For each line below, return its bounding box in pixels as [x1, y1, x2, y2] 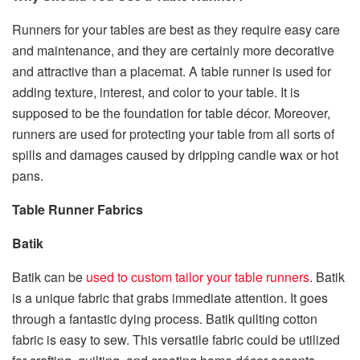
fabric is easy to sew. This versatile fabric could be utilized [12, 330, 340, 350]
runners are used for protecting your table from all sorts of [12, 125, 334, 144]
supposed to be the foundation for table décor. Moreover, [12, 104, 330, 123]
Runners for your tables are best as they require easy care [12, 20, 340, 39]
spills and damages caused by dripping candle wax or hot [12, 145, 338, 165]
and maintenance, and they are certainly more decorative [12, 41, 334, 60]
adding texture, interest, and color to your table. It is [12, 83, 300, 102]
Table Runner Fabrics [12, 200, 143, 219]
